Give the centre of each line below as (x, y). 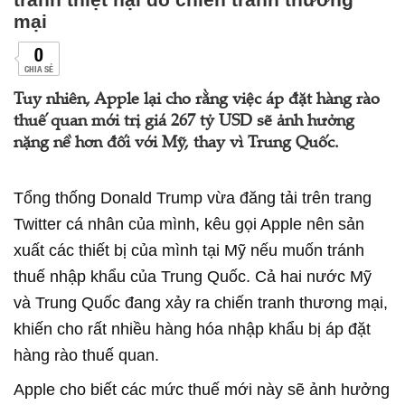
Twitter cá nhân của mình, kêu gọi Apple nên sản (189, 224)
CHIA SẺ (38, 68)
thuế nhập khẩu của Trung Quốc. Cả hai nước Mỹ (193, 277)
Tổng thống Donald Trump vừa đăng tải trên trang (193, 198)
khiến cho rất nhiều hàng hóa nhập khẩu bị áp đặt (192, 329)
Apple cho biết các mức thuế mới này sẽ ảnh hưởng (202, 390)
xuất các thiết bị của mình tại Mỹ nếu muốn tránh (189, 250)
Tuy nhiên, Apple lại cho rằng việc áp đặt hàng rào (197, 100)
